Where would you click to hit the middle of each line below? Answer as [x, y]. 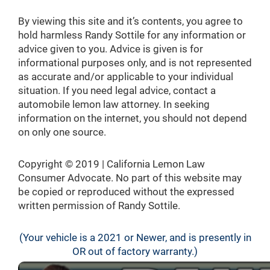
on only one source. [62, 132]
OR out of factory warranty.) [135, 251]
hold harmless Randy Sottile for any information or [132, 35]
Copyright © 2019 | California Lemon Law [111, 164]
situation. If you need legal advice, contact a [117, 90]
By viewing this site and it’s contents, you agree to [130, 21]
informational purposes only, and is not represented [135, 63]
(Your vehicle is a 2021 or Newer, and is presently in [135, 237]
